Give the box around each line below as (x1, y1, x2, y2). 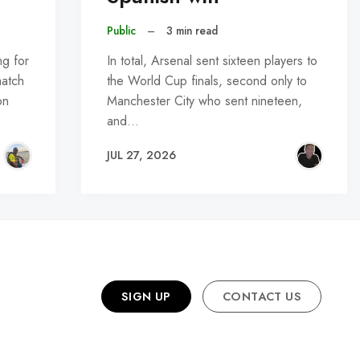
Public (107, 22, 137, 39)
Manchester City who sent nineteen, (107, 91, 303, 110)
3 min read (166, 22, 218, 39)
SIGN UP (121, 288, 171, 305)
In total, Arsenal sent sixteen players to (107, 51, 318, 70)
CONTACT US (223, 288, 301, 305)
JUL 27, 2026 (107, 147, 177, 164)
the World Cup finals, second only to (107, 71, 308, 90)
